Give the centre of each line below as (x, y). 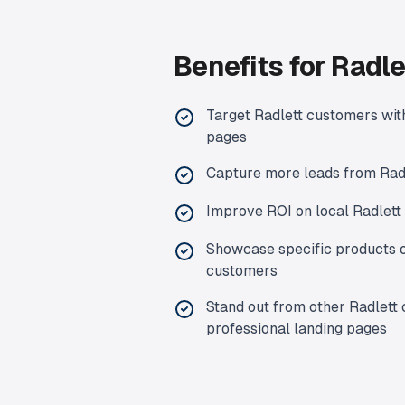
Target (230, 115)
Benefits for (253, 66)
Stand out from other (278, 307)
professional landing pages (297, 329)
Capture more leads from (293, 173)
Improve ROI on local (279, 211)
